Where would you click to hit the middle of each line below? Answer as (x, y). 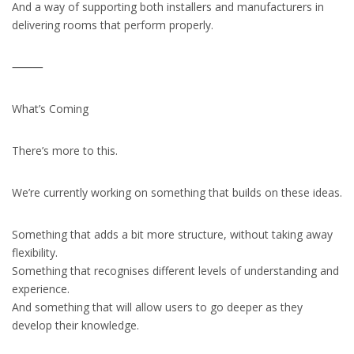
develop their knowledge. (75, 325)
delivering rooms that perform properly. (113, 25)
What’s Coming (50, 109)
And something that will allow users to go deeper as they (157, 307)
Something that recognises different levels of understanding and (175, 271)
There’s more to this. (65, 151)
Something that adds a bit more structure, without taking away (172, 234)
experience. (41, 289)
